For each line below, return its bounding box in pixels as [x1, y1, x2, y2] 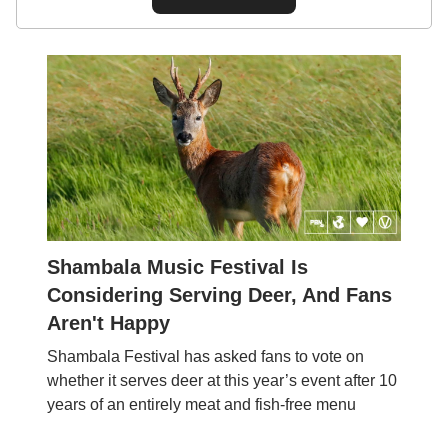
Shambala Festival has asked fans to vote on [47, 347, 364, 365]
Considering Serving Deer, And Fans [47, 283, 392, 306]
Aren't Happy [47, 311, 170, 334]
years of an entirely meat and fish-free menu [47, 395, 356, 413]
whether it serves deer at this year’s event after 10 [47, 371, 397, 389]
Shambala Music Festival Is [47, 255, 308, 278]
